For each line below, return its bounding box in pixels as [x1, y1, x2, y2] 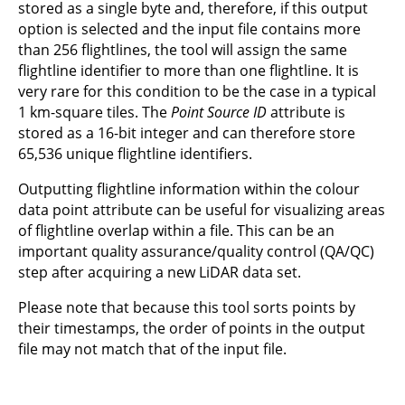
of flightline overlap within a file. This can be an [18, 220, 334, 240]
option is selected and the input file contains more [18, 18, 361, 39]
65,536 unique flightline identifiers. [18, 143, 252, 164]
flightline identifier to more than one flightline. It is [18, 60, 359, 80]
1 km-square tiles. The [18, 101, 171, 122]
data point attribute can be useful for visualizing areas [18, 199, 385, 220]
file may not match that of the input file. [18, 338, 287, 359]
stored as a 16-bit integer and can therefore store [18, 122, 355, 143]
